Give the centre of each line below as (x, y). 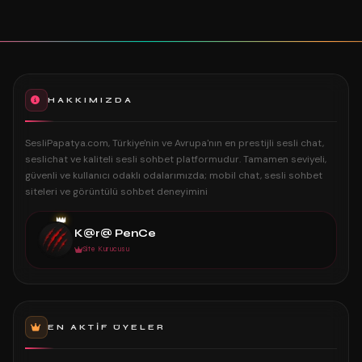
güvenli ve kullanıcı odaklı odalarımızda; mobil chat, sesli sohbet (174, 175)
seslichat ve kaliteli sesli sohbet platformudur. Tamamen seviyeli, (176, 159)
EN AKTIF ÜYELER (107, 327)
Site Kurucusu (106, 248)
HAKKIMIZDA (90, 100)
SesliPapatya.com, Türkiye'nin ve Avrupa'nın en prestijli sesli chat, (175, 143)
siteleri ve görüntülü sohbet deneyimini (116, 192)
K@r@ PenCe (115, 233)
